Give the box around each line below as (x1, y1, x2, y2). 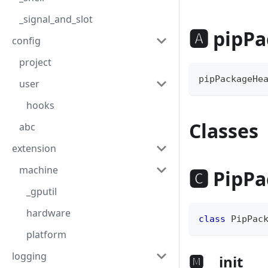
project (19, 56, 51, 69)
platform (26, 228, 66, 241)
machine (19, 163, 58, 176)
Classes (189, 118, 258, 144)
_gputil (26, 185, 57, 198)
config (12, 34, 41, 47)
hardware (26, 206, 71, 220)
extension (12, 142, 56, 155)
